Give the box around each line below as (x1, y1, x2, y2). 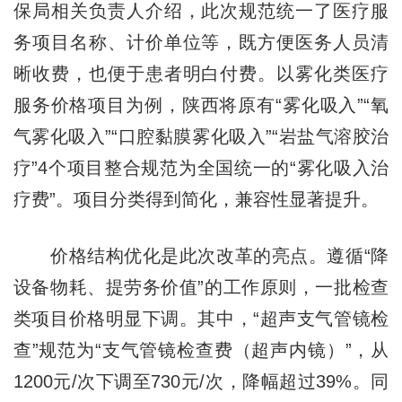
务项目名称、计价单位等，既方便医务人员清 (13, 31, 389, 52)
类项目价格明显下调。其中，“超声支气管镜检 (13, 308, 389, 328)
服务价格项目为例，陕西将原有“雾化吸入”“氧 (13, 94, 389, 115)
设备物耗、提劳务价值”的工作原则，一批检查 (13, 276, 389, 297)
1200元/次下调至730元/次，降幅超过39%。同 (13, 371, 389, 391)
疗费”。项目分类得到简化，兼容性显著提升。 (13, 188, 379, 209)
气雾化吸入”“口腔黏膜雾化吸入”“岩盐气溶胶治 (13, 126, 389, 146)
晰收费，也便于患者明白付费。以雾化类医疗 (13, 63, 389, 83)
